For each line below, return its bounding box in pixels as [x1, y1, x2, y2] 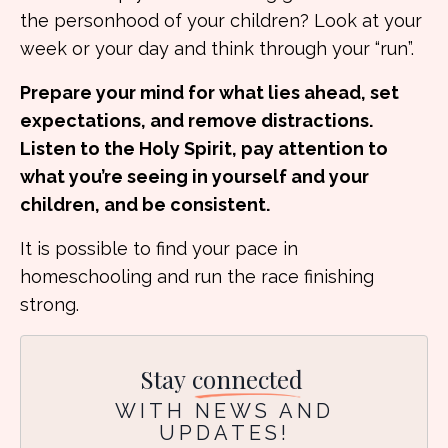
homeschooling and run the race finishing [20, 266, 374, 287]
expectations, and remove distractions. [20, 110, 373, 131]
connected [191, 363, 303, 395]
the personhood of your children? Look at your [20, 10, 422, 31]
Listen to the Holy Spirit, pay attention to [20, 138, 388, 159]
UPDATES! [158, 421, 290, 445]
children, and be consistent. [20, 194, 270, 215]
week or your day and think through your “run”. [20, 38, 414, 59]
